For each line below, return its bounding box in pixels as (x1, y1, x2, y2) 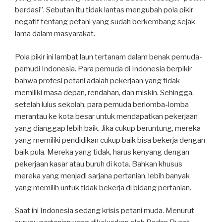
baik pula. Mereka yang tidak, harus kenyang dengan (15, 147, 189, 157)
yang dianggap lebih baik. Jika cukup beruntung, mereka (15, 123, 201, 133)
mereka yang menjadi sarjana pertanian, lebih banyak (15, 171, 190, 180)
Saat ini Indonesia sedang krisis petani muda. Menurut (15, 206, 194, 216)
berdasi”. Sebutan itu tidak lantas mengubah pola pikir (15, 5, 193, 15)
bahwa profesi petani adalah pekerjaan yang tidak (15, 76, 180, 85)
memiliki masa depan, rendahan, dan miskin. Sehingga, (15, 88, 194, 97)
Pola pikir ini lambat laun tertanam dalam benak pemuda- (15, 52, 202, 61)
